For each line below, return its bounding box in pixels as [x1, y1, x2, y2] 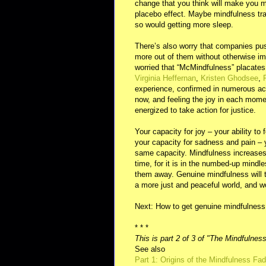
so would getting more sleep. [135, 20, 233, 29]
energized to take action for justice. [135, 105, 256, 115]
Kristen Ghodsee [201, 73, 258, 83]
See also [135, 244, 165, 254]
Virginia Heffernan [135, 73, 196, 83]
